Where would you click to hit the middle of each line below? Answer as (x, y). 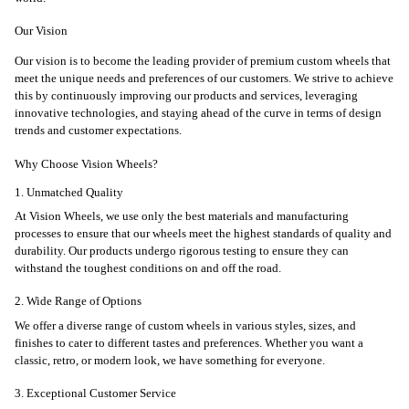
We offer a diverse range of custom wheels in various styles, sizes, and (185, 325)
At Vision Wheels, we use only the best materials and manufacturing (182, 217)
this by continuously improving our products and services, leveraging (186, 96)
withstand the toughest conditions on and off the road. (148, 269)
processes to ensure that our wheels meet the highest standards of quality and (203, 234)
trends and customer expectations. (98, 131)
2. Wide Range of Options (78, 302)
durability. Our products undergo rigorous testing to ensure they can (182, 252)
